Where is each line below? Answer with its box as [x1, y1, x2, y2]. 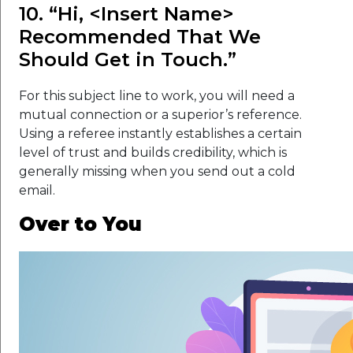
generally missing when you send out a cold [19, 163, 295, 179]
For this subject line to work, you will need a [19, 87, 295, 103]
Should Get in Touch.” [19, 47, 236, 71]
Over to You [19, 212, 142, 236]
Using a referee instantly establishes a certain [19, 125, 302, 141]
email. [19, 182, 55, 198]
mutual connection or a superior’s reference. [19, 106, 302, 122]
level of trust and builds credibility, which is [19, 144, 287, 160]
